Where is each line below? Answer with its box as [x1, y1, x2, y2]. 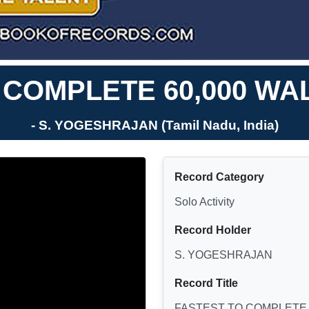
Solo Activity [175, 195, 235, 208]
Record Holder [175, 223, 251, 236]
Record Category [175, 170, 264, 183]
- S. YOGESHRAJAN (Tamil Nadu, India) [30, 117, 279, 132]
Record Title [175, 277, 238, 289]
